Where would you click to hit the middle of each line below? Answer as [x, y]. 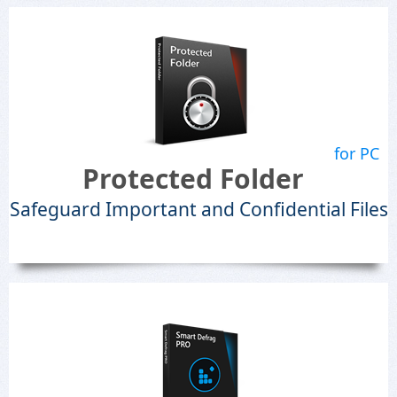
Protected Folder [193, 179]
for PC [357, 153]
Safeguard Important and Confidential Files [198, 209]
